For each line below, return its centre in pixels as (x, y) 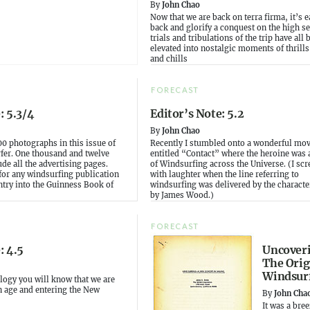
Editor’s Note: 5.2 (197, 113)
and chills (169, 58)
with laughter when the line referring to (225, 174)
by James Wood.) (182, 195)
